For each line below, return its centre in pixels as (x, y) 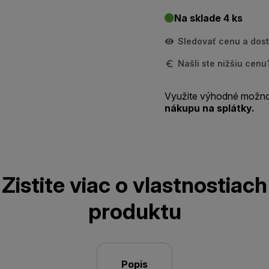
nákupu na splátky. (210, 108)
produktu (134, 211)
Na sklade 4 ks (208, 18)
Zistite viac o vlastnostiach (134, 185)
